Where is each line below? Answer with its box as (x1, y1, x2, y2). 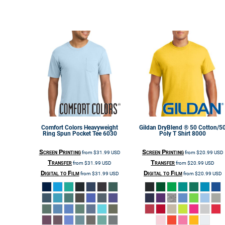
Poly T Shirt (159, 130, 191, 138)
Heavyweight (84, 124, 119, 132)
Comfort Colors (41, 124, 83, 132)
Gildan (139, 124, 157, 132)
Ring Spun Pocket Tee (42, 130, 101, 138)
